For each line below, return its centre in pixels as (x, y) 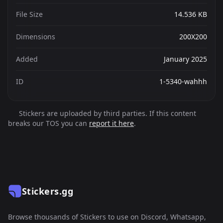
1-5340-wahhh (183, 81)
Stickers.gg (48, 191)
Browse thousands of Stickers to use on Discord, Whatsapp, (107, 217)
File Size (29, 14)
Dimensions (36, 37)
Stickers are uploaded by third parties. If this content (106, 113)
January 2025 (185, 59)
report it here (111, 123)
